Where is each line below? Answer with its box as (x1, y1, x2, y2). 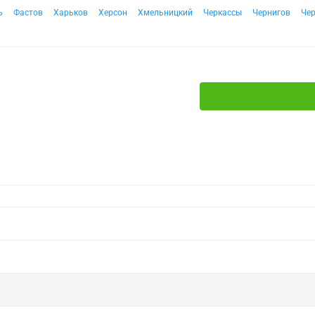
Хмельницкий (138, 8, 193, 18)
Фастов (13, 8, 43, 18)
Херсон (98, 8, 127, 18)
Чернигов (252, 8, 290, 18)
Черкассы (203, 8, 242, 18)
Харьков (53, 8, 88, 18)
